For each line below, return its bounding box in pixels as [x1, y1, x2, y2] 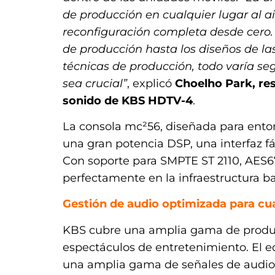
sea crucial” [63, 76, 127, 90]
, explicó [127, 76, 175, 90]
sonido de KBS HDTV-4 [63, 93, 193, 107]
